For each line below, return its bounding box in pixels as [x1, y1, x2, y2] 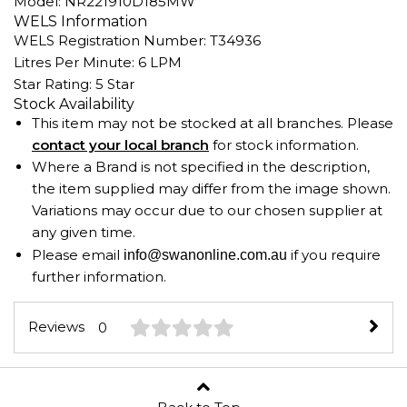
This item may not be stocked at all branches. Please [32, 114, 393, 132]
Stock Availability [14, 95, 134, 113]
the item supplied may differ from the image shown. [32, 180, 391, 197]
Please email [32, 246, 124, 263]
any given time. [32, 223, 135, 241]
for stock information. [209, 136, 359, 154]
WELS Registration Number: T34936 [14, 32, 261, 49]
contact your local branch [32, 136, 209, 154]
